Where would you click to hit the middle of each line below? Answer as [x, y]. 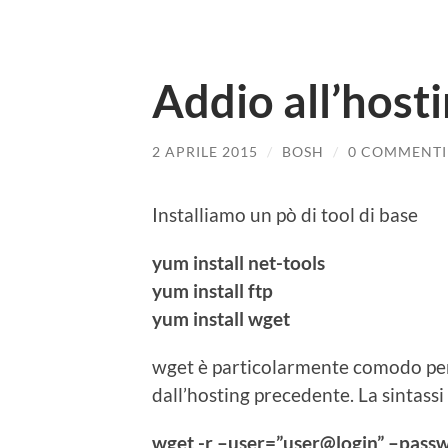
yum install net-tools [238, 262]
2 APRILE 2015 [205, 151]
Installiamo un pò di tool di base [285, 214]
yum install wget [221, 318]
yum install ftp [212, 290]
